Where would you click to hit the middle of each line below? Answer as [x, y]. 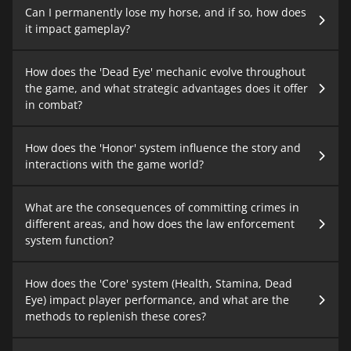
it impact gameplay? [78, 29]
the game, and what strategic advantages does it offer [166, 89]
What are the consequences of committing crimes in [162, 208]
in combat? [54, 105]
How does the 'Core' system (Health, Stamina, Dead [159, 284]
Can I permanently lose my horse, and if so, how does [166, 13]
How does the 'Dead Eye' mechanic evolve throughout [165, 72]
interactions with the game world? [114, 165]
